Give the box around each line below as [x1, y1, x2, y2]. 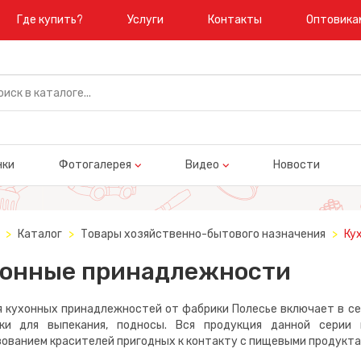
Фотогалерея [58, 158, 131, 172]
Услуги [127, 13, 164, 27]
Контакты [208, 13, 262, 27]
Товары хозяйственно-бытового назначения [80, 227, 326, 241]
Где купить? [17, 13, 83, 27]
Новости [272, 158, 320, 172]
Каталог [17, 227, 62, 241]
